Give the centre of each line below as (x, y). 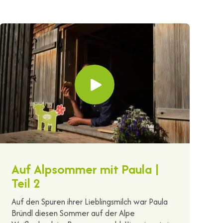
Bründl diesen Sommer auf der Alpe (73, 213)
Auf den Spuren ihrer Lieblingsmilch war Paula (89, 201)
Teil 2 (26, 183)
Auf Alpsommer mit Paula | (85, 169)
